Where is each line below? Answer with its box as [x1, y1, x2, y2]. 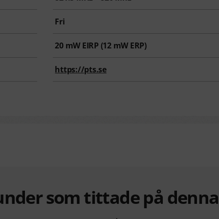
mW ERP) [111, 40, 147, 51]
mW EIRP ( [63, 40, 103, 51]
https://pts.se [55, 64, 107, 75]
